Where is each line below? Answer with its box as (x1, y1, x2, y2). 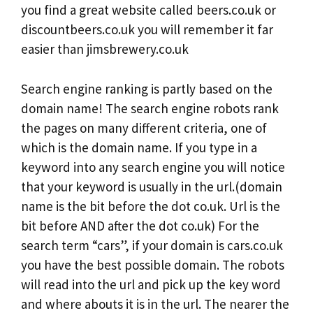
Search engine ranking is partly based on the (21, 80, 272, 97)
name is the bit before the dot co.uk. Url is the (21, 197, 280, 214)
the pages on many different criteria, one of (21, 119, 267, 136)
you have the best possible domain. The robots (21, 256, 284, 273)
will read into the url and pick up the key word (21, 275, 281, 293)
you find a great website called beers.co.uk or (21, 1, 276, 19)
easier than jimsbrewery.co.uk (21, 41, 189, 58)
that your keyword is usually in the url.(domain (21, 177, 282, 195)
